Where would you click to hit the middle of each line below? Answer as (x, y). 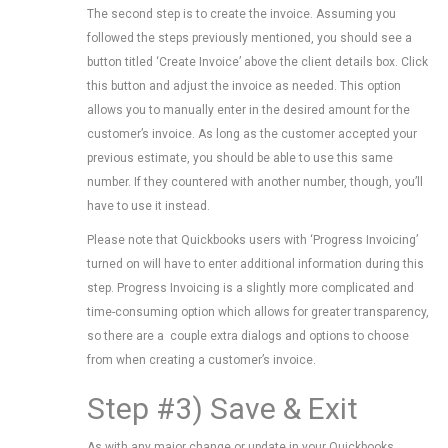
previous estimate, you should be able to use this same (240, 158)
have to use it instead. (148, 206)
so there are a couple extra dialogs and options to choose (248, 336)
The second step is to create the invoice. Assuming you (241, 14)
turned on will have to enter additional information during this (255, 264)
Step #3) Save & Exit (222, 408)
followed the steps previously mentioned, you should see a (249, 38)
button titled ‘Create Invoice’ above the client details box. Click (257, 62)
